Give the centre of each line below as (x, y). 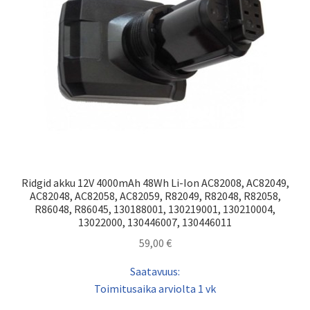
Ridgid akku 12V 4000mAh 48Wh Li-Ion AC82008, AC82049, (155, 182)
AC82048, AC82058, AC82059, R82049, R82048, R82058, (155, 195)
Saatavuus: (155, 272)
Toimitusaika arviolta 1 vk (155, 289)
